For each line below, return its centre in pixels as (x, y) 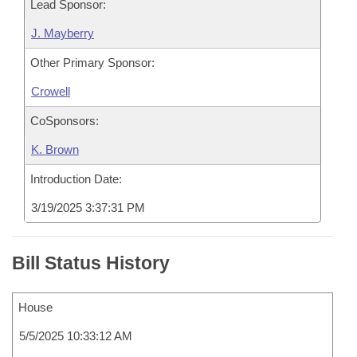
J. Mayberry (63, 33)
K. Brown (55, 149)
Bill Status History (91, 263)
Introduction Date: (76, 179)
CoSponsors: (65, 121)
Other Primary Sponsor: (92, 63)
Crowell (51, 91)
